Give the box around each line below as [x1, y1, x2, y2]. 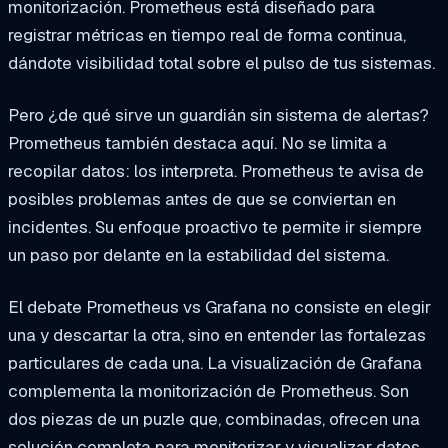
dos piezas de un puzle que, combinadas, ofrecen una [8, 407, 420, 430]
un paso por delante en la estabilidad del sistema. [8, 243, 389, 266]
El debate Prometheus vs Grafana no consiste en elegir [8, 295, 431, 318]
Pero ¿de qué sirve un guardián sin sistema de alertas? [8, 103, 429, 126]
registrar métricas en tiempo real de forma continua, [8, 24, 406, 47]
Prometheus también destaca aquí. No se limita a [8, 131, 387, 154]
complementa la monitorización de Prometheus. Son [8, 379, 409, 402]
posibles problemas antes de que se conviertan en [8, 187, 396, 210]
